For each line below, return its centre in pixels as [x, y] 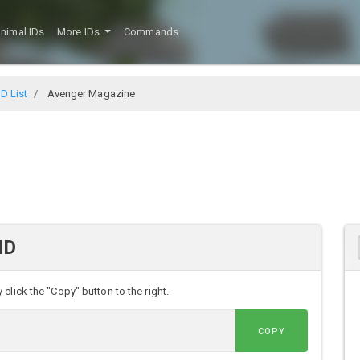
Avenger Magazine [90, 93]
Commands [151, 32]
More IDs [80, 32]
